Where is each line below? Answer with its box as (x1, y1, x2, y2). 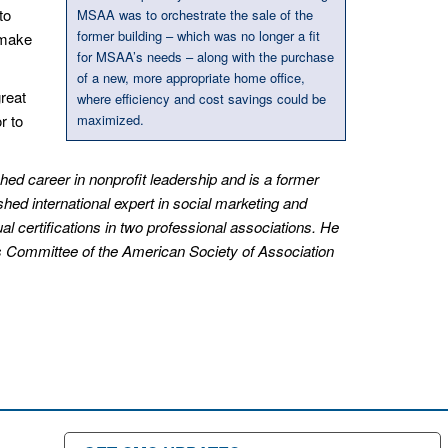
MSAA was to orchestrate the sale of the (77, 4, 313, 24)
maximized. (77, 109, 144, 129)
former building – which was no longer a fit (77, 25, 320, 45)
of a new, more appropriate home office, (77, 67, 305, 87)
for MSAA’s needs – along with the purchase (77, 46, 334, 66)
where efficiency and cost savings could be (77, 88, 326, 108)
